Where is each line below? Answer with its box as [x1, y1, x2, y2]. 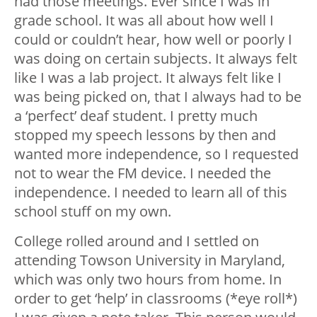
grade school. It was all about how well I [14, 11, 274, 30]
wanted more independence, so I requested [14, 144, 299, 163]
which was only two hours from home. [14, 270, 269, 289]
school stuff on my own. [14, 202, 175, 221]
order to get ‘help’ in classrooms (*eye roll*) [14, 289, 297, 308]
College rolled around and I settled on [14, 231, 259, 250]
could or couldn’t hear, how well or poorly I [14, 30, 292, 49]
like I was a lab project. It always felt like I [14, 68, 282, 87]
